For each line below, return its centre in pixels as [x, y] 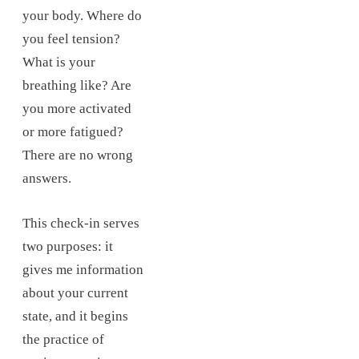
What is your [59, 62]
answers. [47, 178]
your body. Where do [82, 15]
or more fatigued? [73, 131]
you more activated [77, 108]
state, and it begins [75, 316]
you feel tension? [71, 38]
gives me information [83, 269]
